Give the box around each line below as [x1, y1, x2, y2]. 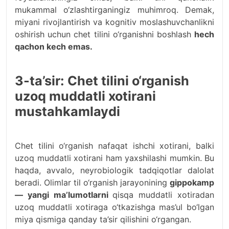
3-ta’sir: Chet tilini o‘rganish [15, 73, 189, 89]
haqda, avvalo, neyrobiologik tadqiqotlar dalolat [15, 165, 214, 176]
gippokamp [170, 177, 214, 188]
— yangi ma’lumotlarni [15, 190, 113, 200]
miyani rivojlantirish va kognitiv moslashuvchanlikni [15, 17, 214, 28]
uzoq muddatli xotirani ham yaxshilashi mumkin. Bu [15, 153, 214, 164]
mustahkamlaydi [15, 104, 120, 120]
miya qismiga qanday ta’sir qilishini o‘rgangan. [15, 214, 191, 225]
